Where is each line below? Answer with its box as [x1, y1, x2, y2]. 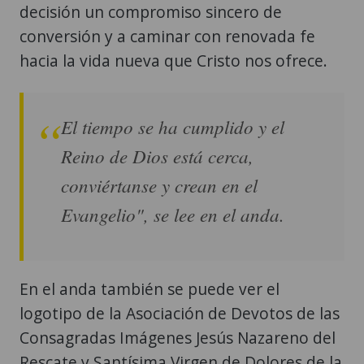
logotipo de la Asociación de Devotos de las [19, 301, 340, 324]
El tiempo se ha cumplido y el [61, 113, 284, 139]
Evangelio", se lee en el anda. [61, 201, 284, 227]
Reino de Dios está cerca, [61, 142, 253, 168]
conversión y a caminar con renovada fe [19, 24, 315, 47]
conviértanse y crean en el [61, 171, 258, 197]
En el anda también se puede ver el [19, 277, 279, 300]
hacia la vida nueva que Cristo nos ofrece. [19, 49, 327, 71]
